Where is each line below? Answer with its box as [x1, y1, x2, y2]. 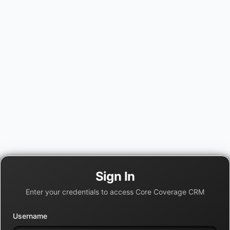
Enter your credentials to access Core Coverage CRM [26, 187, 204, 196]
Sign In [95, 169, 135, 184]
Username [13, 212, 47, 220]
